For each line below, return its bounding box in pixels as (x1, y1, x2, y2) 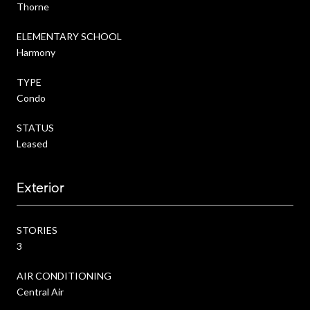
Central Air (17, 285, 64, 298)
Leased (17, 137, 48, 149)
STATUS (17, 121, 54, 134)
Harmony (17, 46, 55, 58)
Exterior (17, 179, 64, 197)
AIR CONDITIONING (17, 269, 111, 282)
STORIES (17, 224, 57, 236)
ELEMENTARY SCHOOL (17, 30, 122, 42)
